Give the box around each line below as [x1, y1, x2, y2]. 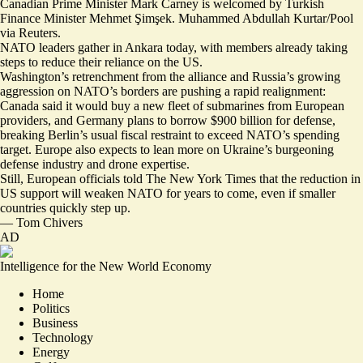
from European [264, 99, 344, 113]
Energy [32, 345, 70, 359]
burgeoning [275, 143, 334, 156]
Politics [32, 301, 70, 315]
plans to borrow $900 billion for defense [127, 113, 332, 127]
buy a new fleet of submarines [111, 99, 264, 113]
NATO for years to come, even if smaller [124, 186, 335, 200]
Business [32, 316, 78, 330]
